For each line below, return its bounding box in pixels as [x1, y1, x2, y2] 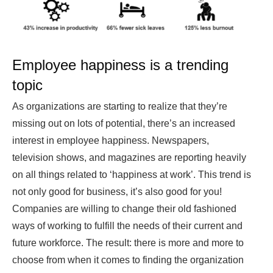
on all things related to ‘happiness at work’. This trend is [12, 169, 251, 180]
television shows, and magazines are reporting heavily [12, 152, 246, 163]
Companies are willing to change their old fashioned [12, 204, 236, 214]
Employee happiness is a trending [12, 57, 229, 74]
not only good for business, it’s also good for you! [12, 186, 222, 197]
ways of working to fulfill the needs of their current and [12, 221, 243, 232]
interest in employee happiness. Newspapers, [12, 135, 209, 146]
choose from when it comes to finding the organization [12, 255, 244, 266]
